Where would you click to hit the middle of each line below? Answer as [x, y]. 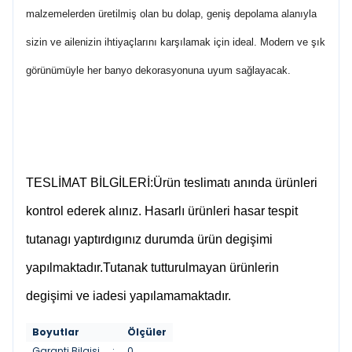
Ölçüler [147, 332]
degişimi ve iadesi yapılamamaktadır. [128, 296]
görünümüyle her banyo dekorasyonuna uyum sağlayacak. [158, 70]
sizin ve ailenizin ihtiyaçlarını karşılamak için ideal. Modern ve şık [176, 42]
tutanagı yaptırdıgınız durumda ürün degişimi [149, 239]
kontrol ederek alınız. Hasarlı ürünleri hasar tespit [162, 211]
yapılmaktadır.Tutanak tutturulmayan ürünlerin [152, 268]
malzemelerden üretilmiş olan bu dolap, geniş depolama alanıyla [171, 14]
